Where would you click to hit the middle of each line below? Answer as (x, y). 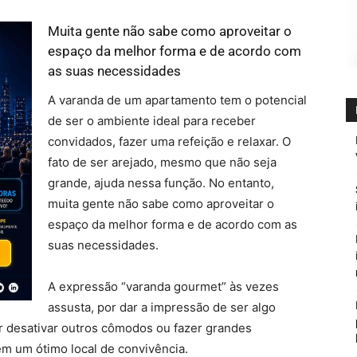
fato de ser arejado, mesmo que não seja (162, 162)
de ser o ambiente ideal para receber (152, 121)
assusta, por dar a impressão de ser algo (162, 307)
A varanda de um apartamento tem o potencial (177, 100)
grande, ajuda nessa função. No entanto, (161, 183)
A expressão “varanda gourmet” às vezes (163, 286)
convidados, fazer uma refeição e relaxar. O (169, 141)
